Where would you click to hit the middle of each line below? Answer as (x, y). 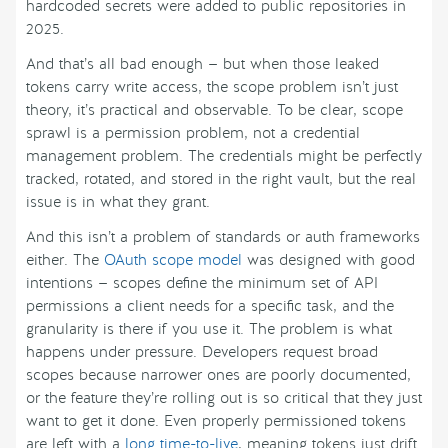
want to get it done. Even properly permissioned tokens (216, 421)
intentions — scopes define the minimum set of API (202, 283)
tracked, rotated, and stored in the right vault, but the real (221, 179)
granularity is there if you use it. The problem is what (209, 329)
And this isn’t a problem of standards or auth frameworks (223, 237)
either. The (65, 260)
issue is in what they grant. (118, 202)
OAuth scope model (173, 260)
